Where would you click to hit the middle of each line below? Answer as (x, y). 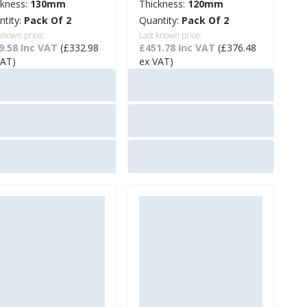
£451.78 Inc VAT (179, 48)
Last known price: (171, 36)
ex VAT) (156, 62)
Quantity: (160, 21)
